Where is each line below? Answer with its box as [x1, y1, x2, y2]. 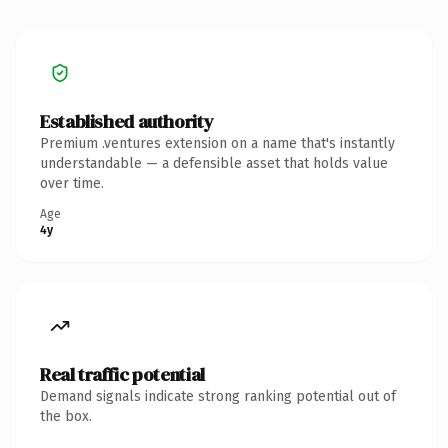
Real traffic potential [40, 361, 205, 387]
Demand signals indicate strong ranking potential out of [40, 387, 396, 405]
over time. [40, 174, 104, 192]
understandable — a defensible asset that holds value [40, 154, 388, 172]
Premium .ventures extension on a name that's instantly [40, 134, 395, 152]
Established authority [40, 108, 214, 134]
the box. [40, 407, 92, 425]
